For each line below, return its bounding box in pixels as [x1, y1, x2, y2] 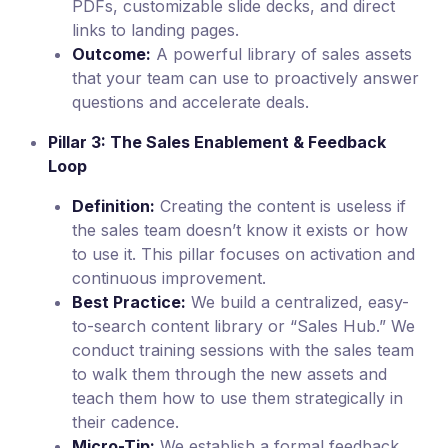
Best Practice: [72, 291, 186, 312]
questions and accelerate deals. [72, 91, 309, 112]
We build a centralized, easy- [186, 291, 409, 312]
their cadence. [72, 411, 179, 432]
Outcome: [72, 43, 151, 64]
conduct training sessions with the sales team [72, 339, 414, 360]
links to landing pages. [72, 19, 239, 40]
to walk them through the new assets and [72, 363, 387, 384]
